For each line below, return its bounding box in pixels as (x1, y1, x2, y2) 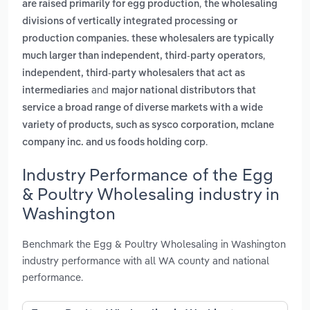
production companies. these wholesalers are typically (22, 34, 274, 44)
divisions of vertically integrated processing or (22, 17, 237, 27)
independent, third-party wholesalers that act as (22, 69, 245, 79)
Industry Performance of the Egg (22, 163, 273, 185)
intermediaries (22, 86, 89, 96)
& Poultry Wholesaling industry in (22, 183, 280, 204)
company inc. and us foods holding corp (22, 138, 206, 148)
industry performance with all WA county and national (22, 253, 269, 267)
